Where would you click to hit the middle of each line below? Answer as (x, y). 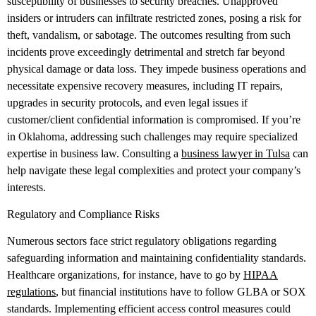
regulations (31, 292)
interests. (26, 187)
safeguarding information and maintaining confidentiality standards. (157, 258)
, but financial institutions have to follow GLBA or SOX (181, 292)
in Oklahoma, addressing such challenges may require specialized (152, 136)
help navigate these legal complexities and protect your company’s (154, 170)
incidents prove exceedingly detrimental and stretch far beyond (146, 51)
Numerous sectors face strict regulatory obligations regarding (142, 241)
